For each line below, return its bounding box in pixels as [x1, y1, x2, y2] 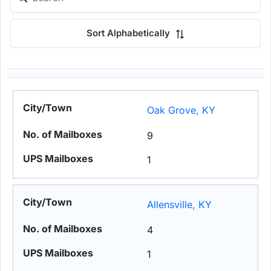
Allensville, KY [147, 198, 212, 211]
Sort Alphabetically [87, 27, 172, 39]
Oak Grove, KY [147, 104, 216, 117]
